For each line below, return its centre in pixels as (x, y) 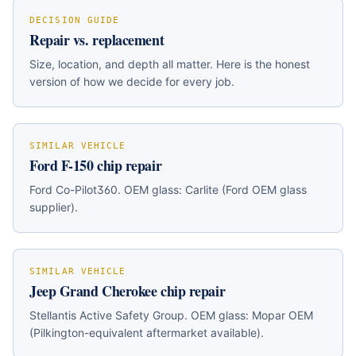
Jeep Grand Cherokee (93, 291)
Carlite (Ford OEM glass (246, 190)
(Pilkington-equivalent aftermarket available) (145, 333)
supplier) (52, 207)
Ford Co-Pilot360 (74, 190)
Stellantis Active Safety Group (107, 315)
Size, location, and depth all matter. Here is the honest (170, 64)
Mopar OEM (282, 315)
